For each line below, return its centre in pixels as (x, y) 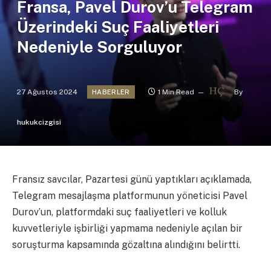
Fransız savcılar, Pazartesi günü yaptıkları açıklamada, (132, 179)
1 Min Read (176, 92)
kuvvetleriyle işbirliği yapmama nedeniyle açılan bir (127, 228)
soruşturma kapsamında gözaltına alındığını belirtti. (126, 244)
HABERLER (111, 92)
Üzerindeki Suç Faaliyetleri (118, 27)
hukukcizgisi (39, 122)
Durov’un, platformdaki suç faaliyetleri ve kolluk (119, 212)
